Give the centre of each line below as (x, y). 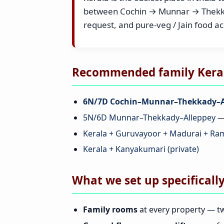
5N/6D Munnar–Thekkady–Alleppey (149, 118)
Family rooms (110, 210)
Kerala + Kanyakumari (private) (141, 149)
